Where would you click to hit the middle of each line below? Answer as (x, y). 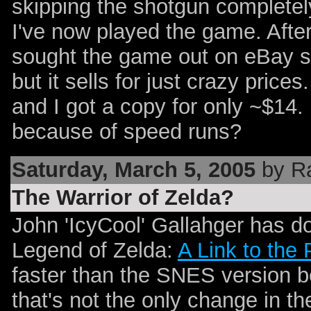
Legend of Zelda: (95, 251)
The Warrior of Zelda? (123, 198)
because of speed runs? (127, 131)
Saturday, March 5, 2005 (134, 170)
